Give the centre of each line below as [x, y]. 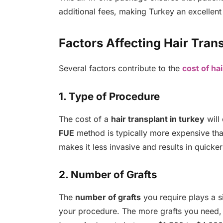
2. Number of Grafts [108, 175]
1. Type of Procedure [109, 97]
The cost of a [85, 119]
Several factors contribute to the [119, 68]
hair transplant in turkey [158, 119]
